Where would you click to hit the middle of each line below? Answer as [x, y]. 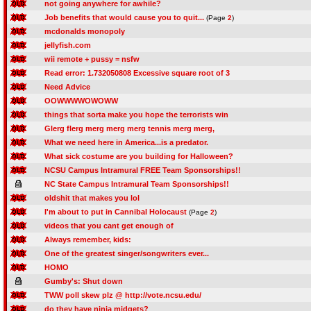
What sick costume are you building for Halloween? [139, 156]
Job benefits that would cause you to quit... [124, 17]
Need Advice [67, 87]
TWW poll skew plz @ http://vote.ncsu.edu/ [123, 295]
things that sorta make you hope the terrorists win [136, 115]
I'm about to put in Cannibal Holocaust [116, 212]
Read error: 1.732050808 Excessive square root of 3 [137, 73]
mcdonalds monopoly [85, 31]
